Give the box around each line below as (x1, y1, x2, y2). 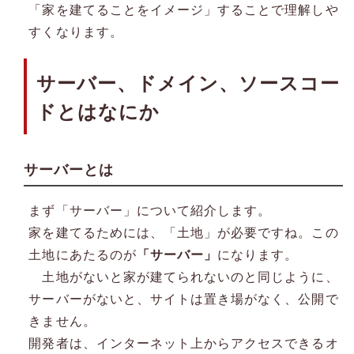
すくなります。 (28, 22, 123, 41)
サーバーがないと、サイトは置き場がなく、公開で (28, 289, 339, 308)
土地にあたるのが (28, 245, 137, 264)
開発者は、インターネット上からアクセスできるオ (28, 333, 339, 352)
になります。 (217, 245, 299, 264)
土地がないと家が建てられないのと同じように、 (28, 267, 339, 286)
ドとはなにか (36, 97, 160, 125)
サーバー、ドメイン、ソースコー (36, 69, 341, 96)
